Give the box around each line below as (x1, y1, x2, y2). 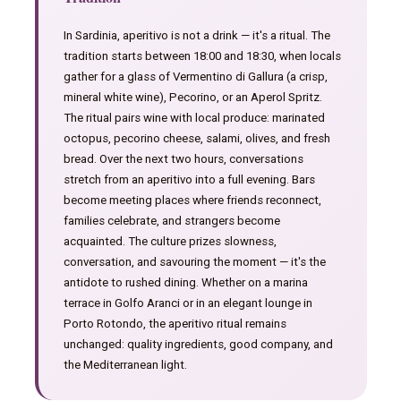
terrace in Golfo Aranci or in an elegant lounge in (63, 296, 312, 311)
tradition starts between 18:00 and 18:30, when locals (63, 49, 341, 64)
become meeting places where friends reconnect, (63, 193, 321, 208)
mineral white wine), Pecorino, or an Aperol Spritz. (63, 90, 322, 105)
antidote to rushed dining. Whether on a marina (63, 276, 308, 290)
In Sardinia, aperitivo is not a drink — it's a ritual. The (63, 29, 330, 43)
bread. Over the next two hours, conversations (63, 152, 303, 166)
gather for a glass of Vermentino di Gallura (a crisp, (63, 70, 328, 84)
